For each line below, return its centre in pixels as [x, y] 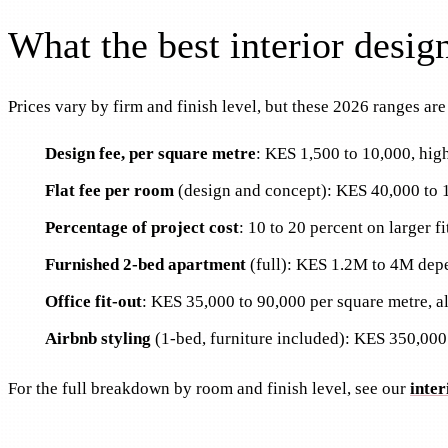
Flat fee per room [109, 191]
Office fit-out [93, 302]
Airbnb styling [97, 339]
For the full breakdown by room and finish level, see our [207, 388]
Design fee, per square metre [150, 154]
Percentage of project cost [141, 228]
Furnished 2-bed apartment [145, 265]
